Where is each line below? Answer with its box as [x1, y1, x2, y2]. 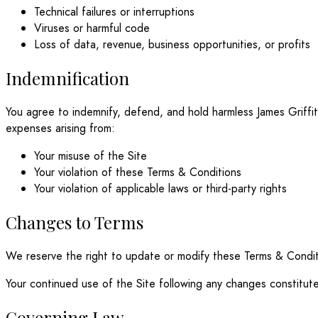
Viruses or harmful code [34, 20, 150, 37]
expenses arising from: [6, 119, 115, 136]
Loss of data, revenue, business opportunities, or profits [34, 36, 310, 53]
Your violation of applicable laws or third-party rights [34, 180, 287, 197]
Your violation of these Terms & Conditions [34, 163, 241, 180]
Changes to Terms [6, 210, 143, 234]
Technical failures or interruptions [34, 4, 194, 21]
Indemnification [6, 66, 129, 89]
